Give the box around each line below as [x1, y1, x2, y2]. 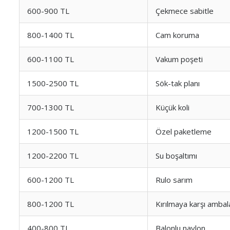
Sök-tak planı [156, 78, 200, 88]
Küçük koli [156, 102, 189, 112]
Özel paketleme [156, 126, 212, 137]
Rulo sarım [156, 175, 193, 185]
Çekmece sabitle [156, 6, 214, 16]
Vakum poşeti [156, 54, 203, 64]
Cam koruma [156, 30, 199, 40]
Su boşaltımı [156, 150, 197, 161]
